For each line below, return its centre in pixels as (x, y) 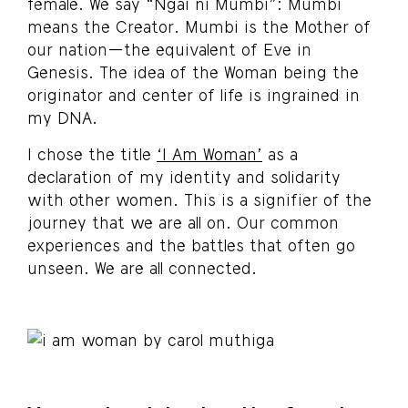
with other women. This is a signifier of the (199, 199)
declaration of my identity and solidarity (184, 176)
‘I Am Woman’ (209, 153)
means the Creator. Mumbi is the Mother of (199, 27)
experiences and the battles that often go (191, 245)
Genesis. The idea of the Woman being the (193, 72)
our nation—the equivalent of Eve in (169, 50)
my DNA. (62, 118)
